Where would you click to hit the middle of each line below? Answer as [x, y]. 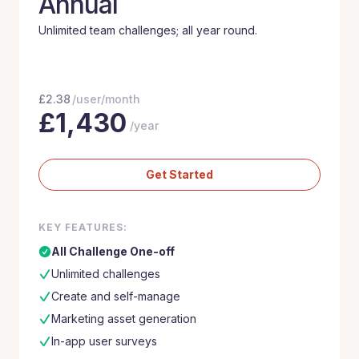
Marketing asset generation [124, 319]
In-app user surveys [104, 341]
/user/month [106, 99]
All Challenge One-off [113, 251]
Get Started [179, 174]
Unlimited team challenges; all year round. [148, 30]
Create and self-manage [116, 296]
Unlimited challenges [106, 274]
